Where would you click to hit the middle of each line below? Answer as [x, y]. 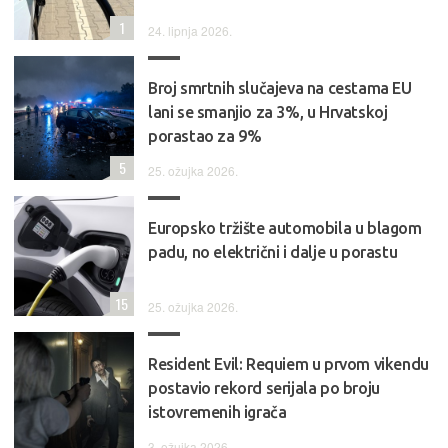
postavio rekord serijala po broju [264, 387]
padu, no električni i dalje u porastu [273, 251]
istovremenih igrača [217, 411]
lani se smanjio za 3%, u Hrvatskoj [268, 111]
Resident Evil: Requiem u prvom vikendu [288, 363]
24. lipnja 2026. [190, 30]
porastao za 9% [205, 135]
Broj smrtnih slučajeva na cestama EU [280, 87]
